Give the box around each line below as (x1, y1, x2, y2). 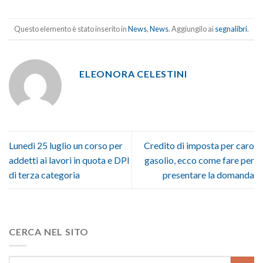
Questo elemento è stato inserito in (14, 23, 128, 33)
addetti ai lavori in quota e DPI (9, 154, 130, 166)
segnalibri (215, 23, 247, 33)
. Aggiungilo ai (168, 23, 215, 33)
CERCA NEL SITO (9, 225, 89, 237)
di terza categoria (9, 168, 80, 180)
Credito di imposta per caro (144, 139, 254, 151)
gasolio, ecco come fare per (144, 154, 254, 166)
